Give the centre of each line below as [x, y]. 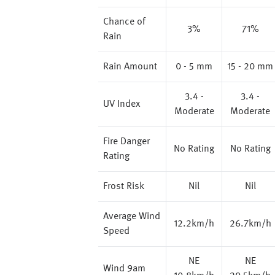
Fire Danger [126, 142]
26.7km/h [250, 224]
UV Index [122, 104]
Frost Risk [124, 187]
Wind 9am [124, 269]
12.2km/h [194, 224]
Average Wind [132, 217]
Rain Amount [130, 67]
